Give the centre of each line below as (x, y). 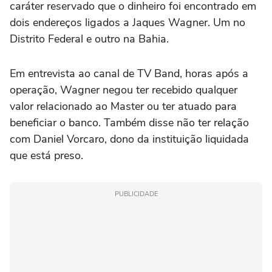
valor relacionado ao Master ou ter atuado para (123, 106)
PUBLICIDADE (136, 194)
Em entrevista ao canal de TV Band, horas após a (129, 73)
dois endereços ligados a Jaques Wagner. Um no (127, 22)
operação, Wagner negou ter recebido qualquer (124, 90)
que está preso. (46, 155)
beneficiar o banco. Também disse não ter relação (129, 122)
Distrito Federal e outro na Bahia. (89, 39)
